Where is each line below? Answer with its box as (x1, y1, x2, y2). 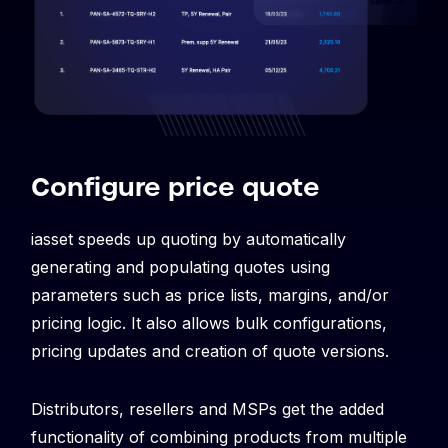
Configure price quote (31, 170, 320, 205)
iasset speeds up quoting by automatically (31, 229, 346, 250)
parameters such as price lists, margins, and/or (31, 285, 389, 306)
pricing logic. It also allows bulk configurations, (31, 313, 387, 334)
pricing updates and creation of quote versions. (31, 341, 389, 362)
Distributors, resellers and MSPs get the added (31, 399, 384, 420)
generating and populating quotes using (31, 257, 330, 278)
